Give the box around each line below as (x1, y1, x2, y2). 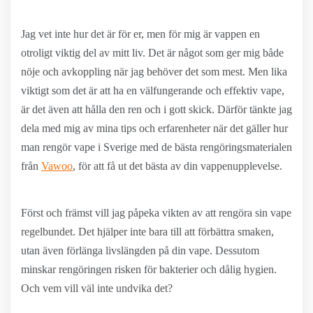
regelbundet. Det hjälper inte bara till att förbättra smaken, (21, 226, 274, 238)
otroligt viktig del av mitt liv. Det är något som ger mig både (21, 47, 284, 59)
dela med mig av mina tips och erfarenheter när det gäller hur (21, 122, 288, 134)
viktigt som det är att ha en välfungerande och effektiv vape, (21, 85, 284, 96)
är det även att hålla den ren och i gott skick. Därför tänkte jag (21, 103, 292, 115)
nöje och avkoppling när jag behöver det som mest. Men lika (21, 66, 287, 78)
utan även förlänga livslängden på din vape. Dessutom (21, 245, 259, 256)
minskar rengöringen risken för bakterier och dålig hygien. (21, 263, 277, 275)
